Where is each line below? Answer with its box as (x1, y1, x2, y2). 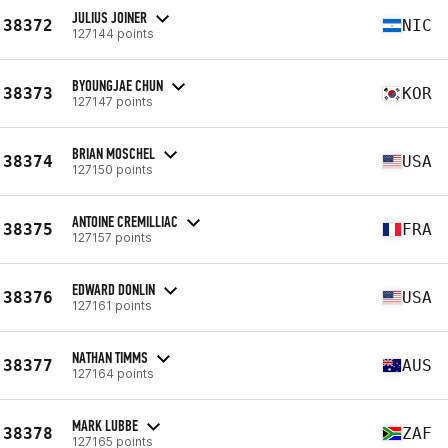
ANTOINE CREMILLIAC (72, 211, 178, 231)
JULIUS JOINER (72, 7, 147, 27)
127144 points (72, 25, 154, 41)
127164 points (72, 365, 154, 381)
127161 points (72, 297, 152, 313)
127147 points (72, 93, 153, 109)
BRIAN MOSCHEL (72, 143, 155, 163)
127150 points (72, 161, 153, 177)
